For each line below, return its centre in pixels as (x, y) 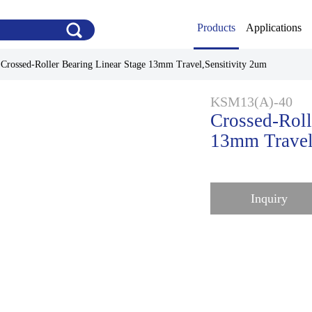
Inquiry (269, 199)
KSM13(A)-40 (251, 102)
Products (216, 28)
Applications (273, 28)
